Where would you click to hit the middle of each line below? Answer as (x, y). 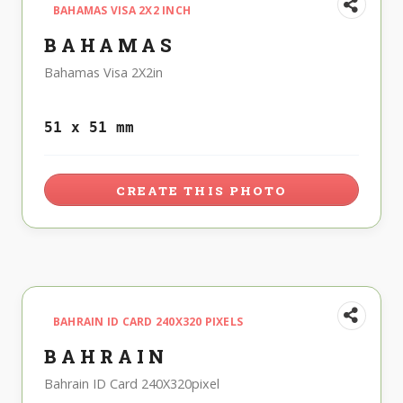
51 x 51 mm (89, 127)
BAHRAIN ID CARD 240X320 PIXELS (148, 321)
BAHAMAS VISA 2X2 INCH (122, 11)
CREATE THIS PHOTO (201, 190)
